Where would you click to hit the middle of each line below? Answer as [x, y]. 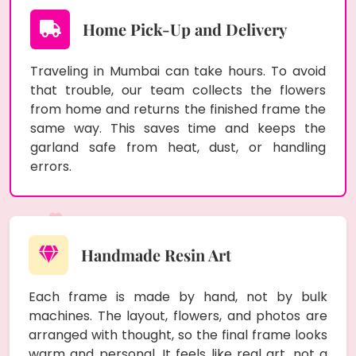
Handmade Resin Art [156, 254]
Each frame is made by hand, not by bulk [178, 296]
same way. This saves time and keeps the [178, 128]
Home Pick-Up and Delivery [185, 29]
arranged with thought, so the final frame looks [178, 335]
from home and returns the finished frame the [178, 109]
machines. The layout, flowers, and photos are [178, 315]
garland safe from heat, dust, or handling [178, 147]
